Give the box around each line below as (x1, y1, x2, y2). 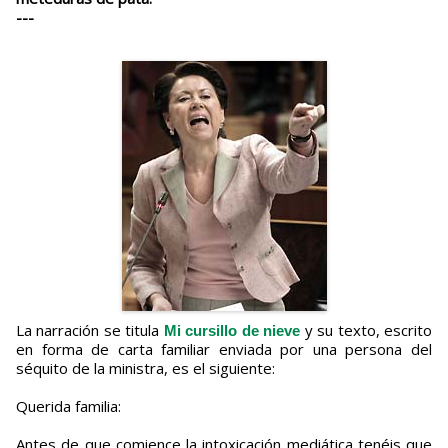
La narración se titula (24, 320, 164, 341)
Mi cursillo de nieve (163, 322, 301, 340)
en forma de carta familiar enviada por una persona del (16, 339, 432, 360)
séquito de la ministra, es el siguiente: (16, 358, 275, 379)
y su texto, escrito (300, 320, 433, 341)
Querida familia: (16, 396, 121, 417)
